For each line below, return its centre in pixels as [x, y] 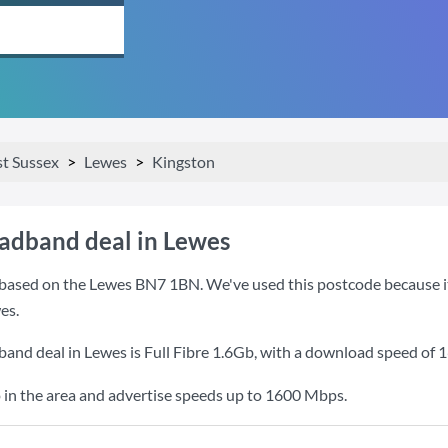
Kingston [183, 161]
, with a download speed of [346, 351]
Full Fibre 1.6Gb [199, 351]
